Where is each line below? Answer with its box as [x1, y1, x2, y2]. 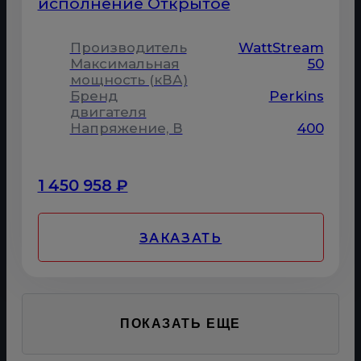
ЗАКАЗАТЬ [139, 230, 222, 246]
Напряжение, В [69, 120, 183, 137]
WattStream [238, 39, 324, 56]
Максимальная [69, 56, 180, 73]
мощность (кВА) [69, 72, 188, 89]
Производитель [69, 39, 187, 56]
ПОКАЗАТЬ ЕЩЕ [120, 317, 241, 331]
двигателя [69, 104, 147, 121]
